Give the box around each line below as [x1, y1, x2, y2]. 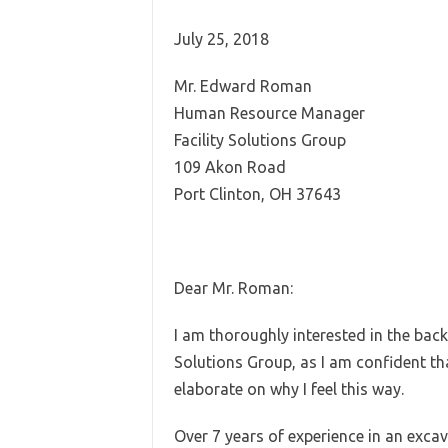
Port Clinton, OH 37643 [173, 185, 341, 203]
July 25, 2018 [173, 30, 269, 48]
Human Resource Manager [173, 104, 365, 122]
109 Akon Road [173, 158, 286, 176]
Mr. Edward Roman [173, 77, 312, 95]
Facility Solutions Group [173, 131, 346, 149]
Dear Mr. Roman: [173, 279, 293, 297]
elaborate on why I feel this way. [173, 380, 404, 398]
